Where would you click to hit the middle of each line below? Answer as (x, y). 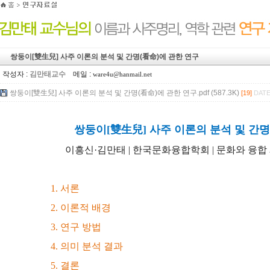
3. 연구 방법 (76, 227)
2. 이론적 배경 (81, 208)
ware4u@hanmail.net (122, 74)
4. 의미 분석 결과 (87, 246)
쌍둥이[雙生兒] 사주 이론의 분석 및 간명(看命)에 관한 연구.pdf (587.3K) (124, 93)
